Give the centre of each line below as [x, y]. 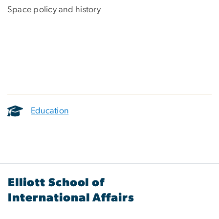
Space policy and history [54, 10]
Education [50, 111]
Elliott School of [56, 183]
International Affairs [71, 198]
